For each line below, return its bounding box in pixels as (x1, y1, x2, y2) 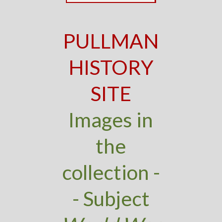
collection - (61, 160, 160, 184)
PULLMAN (62, 29, 159, 53)
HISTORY (68, 55, 154, 79)
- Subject (72, 186, 150, 211)
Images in (68, 108, 154, 132)
